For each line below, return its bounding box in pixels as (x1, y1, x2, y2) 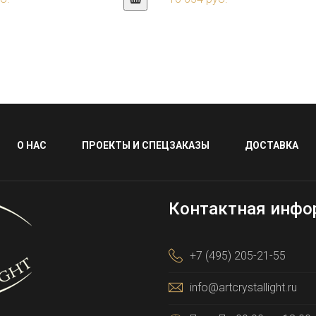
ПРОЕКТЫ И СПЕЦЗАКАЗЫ (81, 140, 209, 151)
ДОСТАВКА (244, 140, 298, 151)
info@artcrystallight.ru (190, 281, 297, 294)
